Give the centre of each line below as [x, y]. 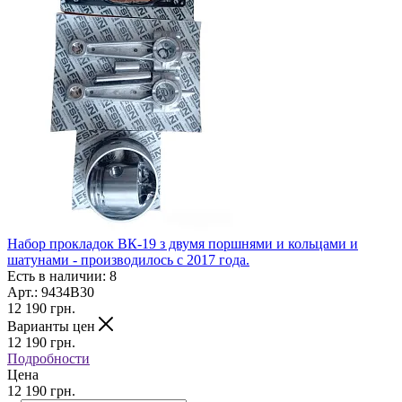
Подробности [48, 358]
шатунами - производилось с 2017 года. [128, 259]
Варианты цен [53, 326]
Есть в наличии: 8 [62, 275]
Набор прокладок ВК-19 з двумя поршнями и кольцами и [183, 243]
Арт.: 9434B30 [51, 292]
